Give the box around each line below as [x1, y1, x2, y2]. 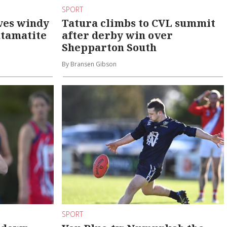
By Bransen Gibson [62, 59, 117, 68]
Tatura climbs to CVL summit [62, 16, 216, 30]
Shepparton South [62, 40, 157, 54]
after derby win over [62, 28, 173, 42]
